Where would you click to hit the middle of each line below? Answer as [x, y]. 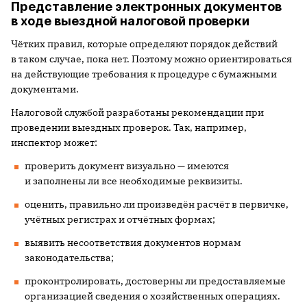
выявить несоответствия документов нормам [133, 242]
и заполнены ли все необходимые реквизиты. [134, 181]
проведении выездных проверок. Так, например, [129, 127]
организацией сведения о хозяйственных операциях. [152, 296]
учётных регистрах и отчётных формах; [120, 219]
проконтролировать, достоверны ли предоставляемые [155, 281]
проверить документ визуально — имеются [127, 165]
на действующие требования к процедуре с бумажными [144, 74]
